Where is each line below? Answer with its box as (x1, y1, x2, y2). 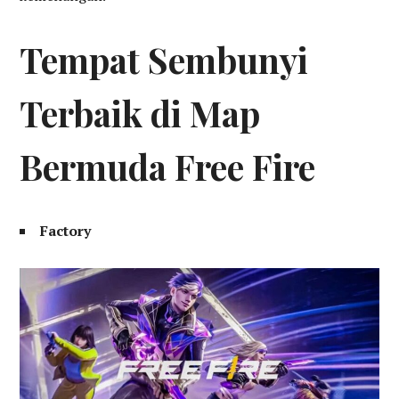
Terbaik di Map (20, 89, 261, 136)
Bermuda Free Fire (20, 142, 316, 190)
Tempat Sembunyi (20, 36, 309, 83)
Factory (40, 220, 92, 240)
